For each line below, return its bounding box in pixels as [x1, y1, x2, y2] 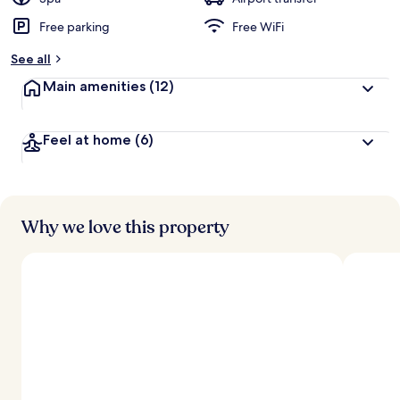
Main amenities [43, 78, 146, 95]
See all [11, 51, 51, 67]
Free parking [39, 19, 110, 35]
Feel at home [43, 131, 131, 148]
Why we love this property [21, 215, 229, 239]
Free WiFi [232, 19, 284, 35]
